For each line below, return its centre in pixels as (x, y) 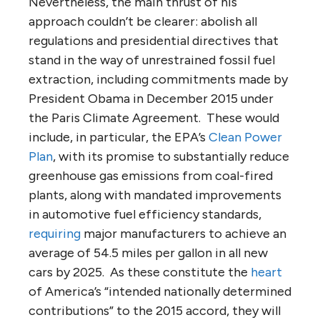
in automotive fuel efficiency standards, (145, 214)
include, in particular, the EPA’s (119, 137)
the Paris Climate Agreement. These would (154, 117)
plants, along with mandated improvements (155, 195)
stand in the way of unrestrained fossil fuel (152, 60)
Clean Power (245, 137)
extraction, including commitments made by (158, 79)
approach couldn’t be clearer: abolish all (143, 21)
